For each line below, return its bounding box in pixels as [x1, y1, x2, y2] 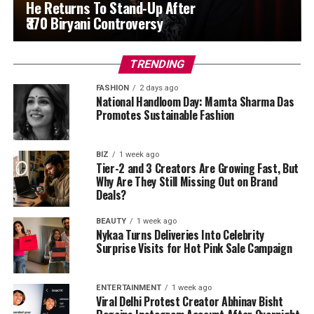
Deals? [95, 186, 126, 203]
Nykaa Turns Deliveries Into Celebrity [95, 226, 265, 243]
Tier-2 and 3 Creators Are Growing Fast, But [95, 160, 299, 177]
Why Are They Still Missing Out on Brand [95, 173, 278, 190]
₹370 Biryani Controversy [26, 12, 163, 34]
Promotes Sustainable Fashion [95, 107, 234, 123]
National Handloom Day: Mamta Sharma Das [95, 93, 294, 110]
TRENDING [128, 57, 186, 71]
